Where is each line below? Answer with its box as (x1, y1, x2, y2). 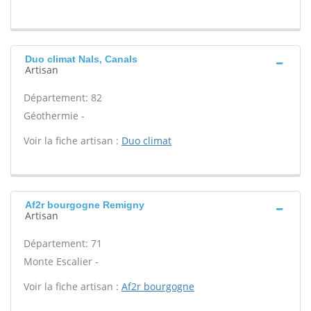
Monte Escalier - (24, 255, 99, 268)
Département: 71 (24, 237, 102, 250)
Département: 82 (24, 91, 102, 104)
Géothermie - (24, 109, 85, 122)
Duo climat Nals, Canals (25, 53, 137, 65)
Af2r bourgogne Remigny (25, 199, 144, 210)
